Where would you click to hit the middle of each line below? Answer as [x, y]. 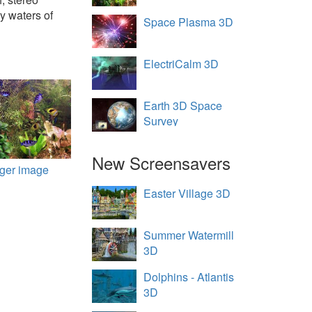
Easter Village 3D [187, 193]
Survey [161, 121]
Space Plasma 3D [189, 22]
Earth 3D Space [183, 106]
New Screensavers [162, 163]
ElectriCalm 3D [181, 64]
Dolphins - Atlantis [189, 277]
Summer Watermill [189, 235]
